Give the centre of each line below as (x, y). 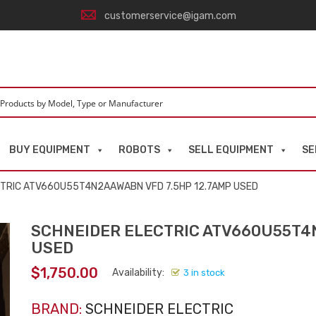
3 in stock (204, 273)
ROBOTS (139, 150)
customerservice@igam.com (170, 16)
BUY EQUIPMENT (50, 150)
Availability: (138, 273)
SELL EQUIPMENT (231, 150)
